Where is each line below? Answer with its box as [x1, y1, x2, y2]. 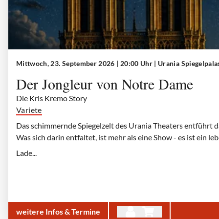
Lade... [16, 148, 37, 157]
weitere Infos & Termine [16, 207, 100, 216]
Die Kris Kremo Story [16, 93, 87, 103]
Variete [16, 105, 42, 114]
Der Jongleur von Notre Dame [16, 74, 193, 93]
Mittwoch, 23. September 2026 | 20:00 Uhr [16, 59, 154, 67]
